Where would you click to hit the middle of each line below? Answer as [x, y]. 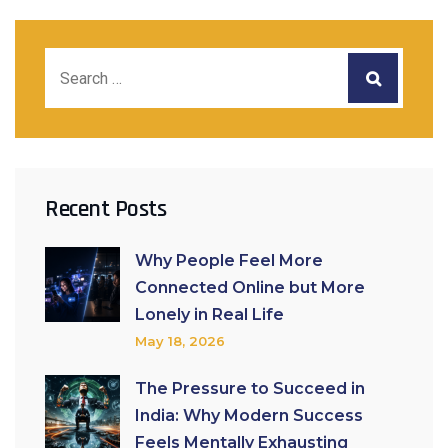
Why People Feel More [229, 260]
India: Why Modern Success [249, 415]
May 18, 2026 [180, 341]
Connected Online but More [250, 287]
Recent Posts [105, 209]
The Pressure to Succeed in [250, 388]
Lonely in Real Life [209, 314]
